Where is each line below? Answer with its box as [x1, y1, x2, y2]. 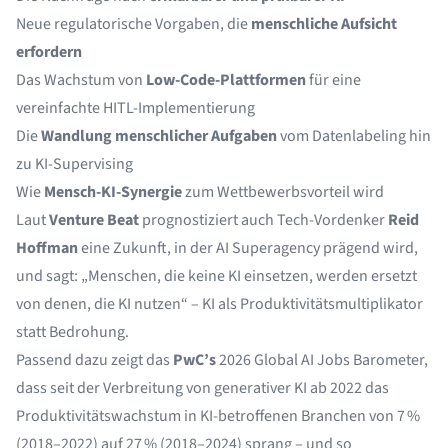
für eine [306, 69, 361, 91]
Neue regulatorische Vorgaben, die [16, 13, 251, 35]
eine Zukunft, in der [78, 237, 216, 259]
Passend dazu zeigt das [16, 349, 173, 371]
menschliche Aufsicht [251, 13, 397, 35]
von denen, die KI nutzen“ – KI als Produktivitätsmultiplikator [16, 293, 423, 315]
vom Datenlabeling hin [277, 125, 431, 147]
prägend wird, [320, 237, 418, 259]
